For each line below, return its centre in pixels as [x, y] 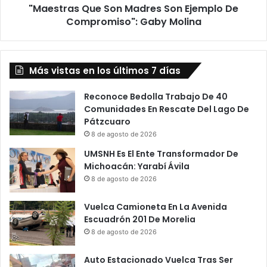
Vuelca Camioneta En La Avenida [156, 207]
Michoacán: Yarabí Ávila [137, 167]
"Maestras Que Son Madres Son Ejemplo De [133, 9]
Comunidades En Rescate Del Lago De [167, 109]
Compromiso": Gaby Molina [133, 22]
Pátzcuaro [107, 122]
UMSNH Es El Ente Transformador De [161, 154]
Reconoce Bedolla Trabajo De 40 [156, 97]
